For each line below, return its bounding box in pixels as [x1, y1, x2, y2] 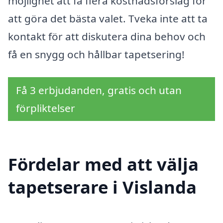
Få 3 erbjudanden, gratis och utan [16, 83, 182, 97]
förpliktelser [16, 101, 75, 115]
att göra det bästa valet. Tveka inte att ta [8, 11, 208, 26]
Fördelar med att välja [8, 152, 199, 176]
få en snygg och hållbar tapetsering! [8, 47, 185, 62]
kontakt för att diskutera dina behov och [8, 29, 206, 44]
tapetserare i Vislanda [8, 175, 197, 199]
